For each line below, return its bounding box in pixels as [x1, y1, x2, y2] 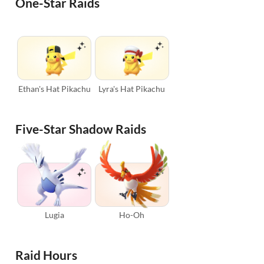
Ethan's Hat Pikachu [18, 83, 91, 94]
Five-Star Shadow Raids [15, 121, 147, 136]
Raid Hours [15, 247, 78, 263]
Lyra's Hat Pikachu [98, 83, 166, 94]
